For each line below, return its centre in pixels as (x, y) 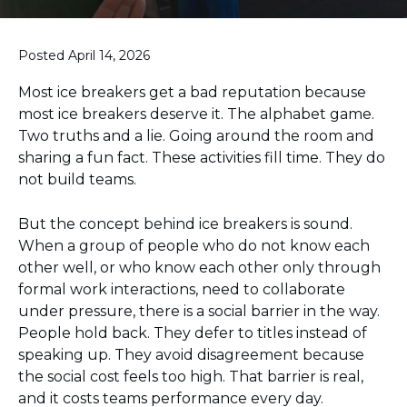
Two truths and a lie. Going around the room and (196, 136)
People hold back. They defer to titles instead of (193, 333)
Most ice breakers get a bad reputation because (192, 92)
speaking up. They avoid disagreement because (191, 355)
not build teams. (77, 179)
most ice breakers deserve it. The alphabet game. (196, 114)
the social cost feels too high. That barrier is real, (191, 377)
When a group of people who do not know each (194, 246)
